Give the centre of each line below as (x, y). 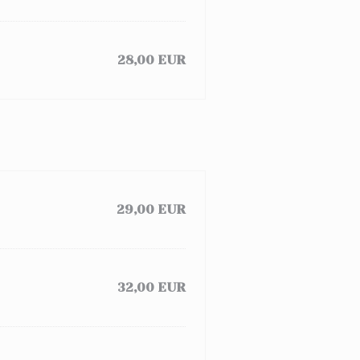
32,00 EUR (151, 287)
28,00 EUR (151, 60)
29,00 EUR (151, 209)
